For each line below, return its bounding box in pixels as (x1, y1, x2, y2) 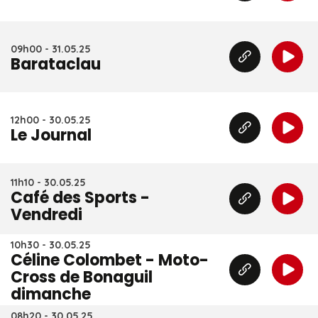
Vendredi (11, 204, 82, 226)
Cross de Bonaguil (11, 266, 153, 288)
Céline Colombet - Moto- (11, 249, 209, 271)
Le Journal (11, 124, 92, 146)
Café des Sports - (11, 187, 150, 209)
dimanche (11, 283, 91, 305)
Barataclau (11, 53, 101, 75)
